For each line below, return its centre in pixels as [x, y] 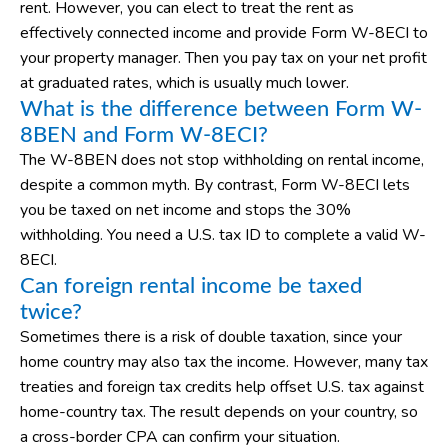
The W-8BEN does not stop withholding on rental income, [222, 160]
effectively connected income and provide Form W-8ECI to [224, 33]
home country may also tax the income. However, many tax [224, 362]
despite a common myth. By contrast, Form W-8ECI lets [215, 185]
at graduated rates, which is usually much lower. [184, 83]
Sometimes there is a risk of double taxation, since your [211, 337]
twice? [51, 312]
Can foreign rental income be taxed [191, 286]
